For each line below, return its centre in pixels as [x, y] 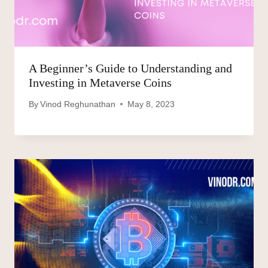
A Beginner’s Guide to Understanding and [130, 68]
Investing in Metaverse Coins [100, 83]
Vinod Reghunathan [78, 104]
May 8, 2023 [151, 104]
